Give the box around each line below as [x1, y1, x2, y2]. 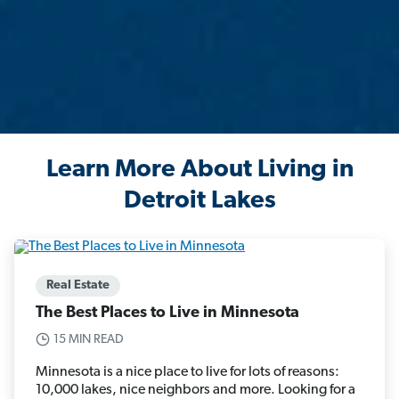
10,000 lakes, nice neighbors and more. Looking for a [36, 382, 355, 397]
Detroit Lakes [123, 189, 276, 215]
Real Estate [46, 278, 110, 292]
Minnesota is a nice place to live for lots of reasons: [36, 364, 339, 379]
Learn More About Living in [45, 158, 354, 183]
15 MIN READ [53, 332, 124, 346]
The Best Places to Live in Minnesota [36, 304, 299, 322]
